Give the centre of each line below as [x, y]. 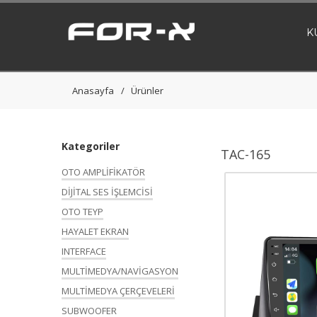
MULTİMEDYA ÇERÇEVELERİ [118, 291]
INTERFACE [84, 251]
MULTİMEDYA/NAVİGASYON [120, 271]
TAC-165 [246, 154]
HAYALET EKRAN [95, 231]
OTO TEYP [82, 212]
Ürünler [147, 91]
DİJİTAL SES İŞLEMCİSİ [107, 192]
